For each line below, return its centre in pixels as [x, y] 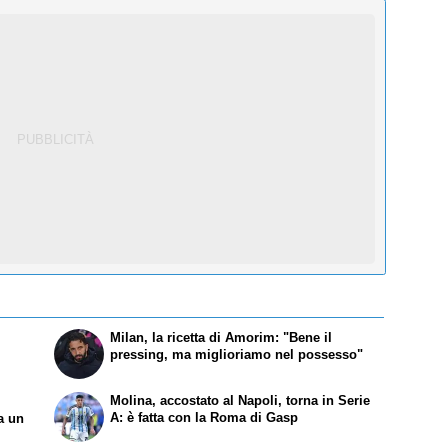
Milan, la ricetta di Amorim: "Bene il [221, 337]
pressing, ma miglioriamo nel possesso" [237, 354]
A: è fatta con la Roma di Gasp [204, 417]
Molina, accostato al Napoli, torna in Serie [240, 400]
